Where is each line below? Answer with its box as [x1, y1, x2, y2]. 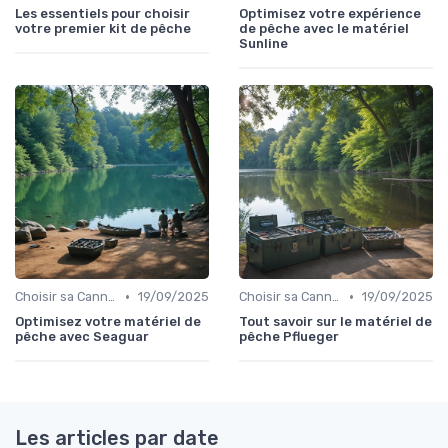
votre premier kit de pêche [15, 21, 191, 37]
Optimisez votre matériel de [15, 314, 201, 330]
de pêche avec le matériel [239, 21, 409, 37]
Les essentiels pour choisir [15, 6, 190, 22]
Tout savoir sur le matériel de [239, 314, 432, 330]
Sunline [239, 36, 288, 52]
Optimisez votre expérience [239, 6, 421, 22]
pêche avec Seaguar [15, 329, 149, 345]
